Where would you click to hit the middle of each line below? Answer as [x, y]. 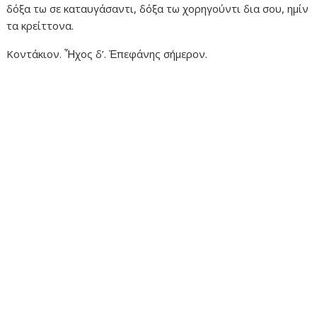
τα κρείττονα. [40, 26]
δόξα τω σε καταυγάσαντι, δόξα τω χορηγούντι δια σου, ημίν [158, 9]
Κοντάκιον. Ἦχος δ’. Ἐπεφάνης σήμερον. [107, 54]
